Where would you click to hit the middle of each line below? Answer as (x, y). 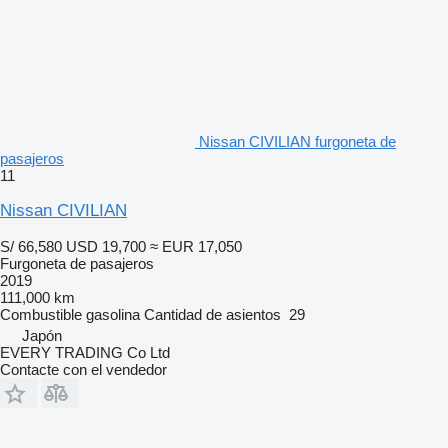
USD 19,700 (106, 246)
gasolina (113, 314)
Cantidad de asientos (212, 314)
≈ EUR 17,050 (196, 246)
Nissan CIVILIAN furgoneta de (297, 141)
